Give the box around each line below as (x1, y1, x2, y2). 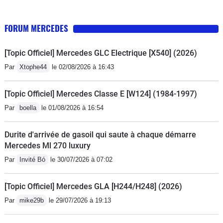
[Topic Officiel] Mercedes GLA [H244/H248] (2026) (4, 181, 182, 191)
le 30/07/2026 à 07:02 (48, 155, 112, 163)
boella (19, 104, 36, 111)
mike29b (19, 196, 44, 204)
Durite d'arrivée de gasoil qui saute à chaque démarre (4, 129, 196, 139)
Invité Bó (19, 155, 45, 163)
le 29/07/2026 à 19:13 (47, 196, 111, 204)
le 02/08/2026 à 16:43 (50, 63, 114, 71)
